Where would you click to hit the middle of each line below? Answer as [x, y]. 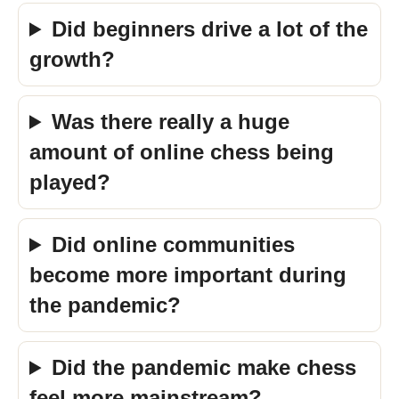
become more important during [188, 275]
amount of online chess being [182, 152]
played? [70, 182]
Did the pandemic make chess [204, 367]
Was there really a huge [171, 122]
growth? [72, 59]
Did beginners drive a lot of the [210, 29]
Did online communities [174, 244]
